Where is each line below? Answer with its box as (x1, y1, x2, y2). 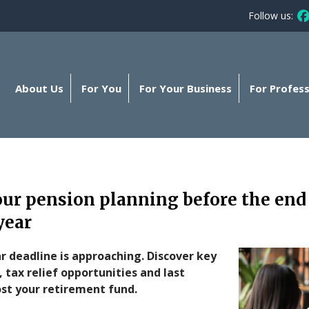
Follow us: (248, 9, 293, 22)
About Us (15, 81, 63, 95)
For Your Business (139, 81, 232, 95)
